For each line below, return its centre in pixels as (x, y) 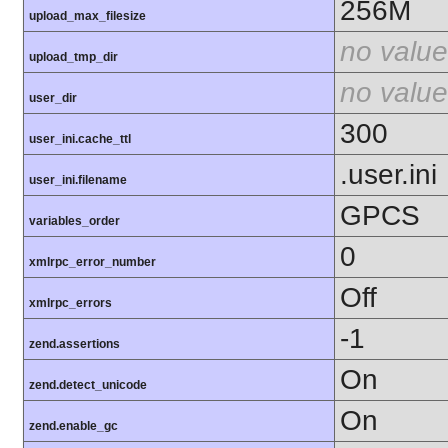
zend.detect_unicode (88, 385)
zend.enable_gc (73, 426)
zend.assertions (74, 344)
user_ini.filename (78, 180)
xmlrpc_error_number (92, 262)
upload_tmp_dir (73, 57)
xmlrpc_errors (70, 303)
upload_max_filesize (87, 16)
